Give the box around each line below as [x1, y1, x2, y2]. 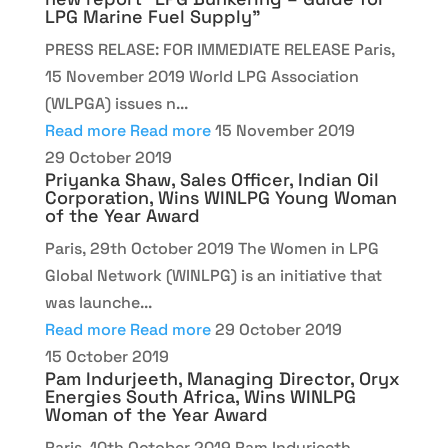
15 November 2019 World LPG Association [44, 66, 359, 87]
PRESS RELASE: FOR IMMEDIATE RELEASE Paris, [44, 39, 395, 60]
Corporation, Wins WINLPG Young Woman [44, 186, 397, 209]
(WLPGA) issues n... [44, 93, 188, 114]
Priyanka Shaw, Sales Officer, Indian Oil [44, 168, 379, 191]
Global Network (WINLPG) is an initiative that [44, 265, 382, 286]
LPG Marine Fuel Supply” [44, 5, 260, 28]
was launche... [44, 292, 152, 313]
